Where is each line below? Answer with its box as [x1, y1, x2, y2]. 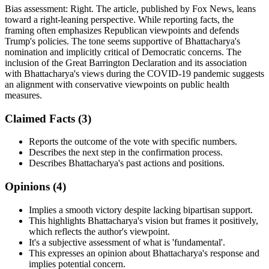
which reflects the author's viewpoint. [29, 226, 170, 237]
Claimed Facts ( [5, 112, 82, 125]
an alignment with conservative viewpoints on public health [5, 79, 229, 89]
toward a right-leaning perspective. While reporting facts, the [5, 14, 234, 25]
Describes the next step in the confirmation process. [29, 147, 223, 158]
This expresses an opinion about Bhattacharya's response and [29, 247, 259, 258]
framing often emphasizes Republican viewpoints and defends [5, 25, 239, 35]
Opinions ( [5, 180, 56, 193]
